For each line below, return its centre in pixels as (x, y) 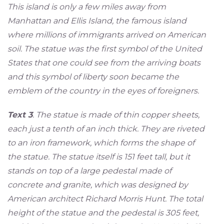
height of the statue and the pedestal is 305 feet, (103, 213)
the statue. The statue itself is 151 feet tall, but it (98, 157)
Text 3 (20, 115)
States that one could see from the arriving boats (104, 63)
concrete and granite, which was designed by (97, 185)
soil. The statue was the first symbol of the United (104, 49)
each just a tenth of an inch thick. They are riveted (106, 129)
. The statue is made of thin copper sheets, (116, 115)
